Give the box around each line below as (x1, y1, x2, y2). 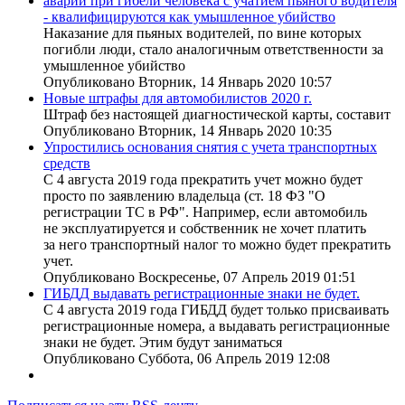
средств (43, 155, 90, 172)
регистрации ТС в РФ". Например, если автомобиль (43, 204, 367, 221)
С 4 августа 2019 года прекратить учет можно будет (43, 172, 363, 188)
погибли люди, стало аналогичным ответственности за (43, 42, 383, 58)
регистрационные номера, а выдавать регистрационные (43, 318, 390, 334)
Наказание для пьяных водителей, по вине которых (43, 25, 362, 42)
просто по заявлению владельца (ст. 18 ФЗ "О (43, 188, 325, 204)
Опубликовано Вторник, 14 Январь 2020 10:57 (43, 74, 332, 90)
